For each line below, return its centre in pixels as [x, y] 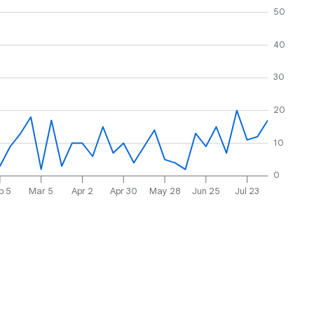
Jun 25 [206, 191]
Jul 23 [247, 191]
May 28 [165, 191]
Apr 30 [123, 191]
